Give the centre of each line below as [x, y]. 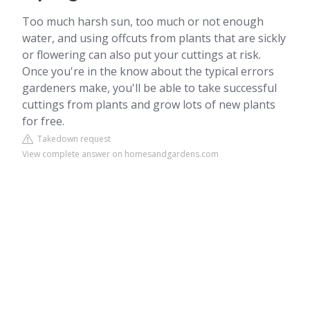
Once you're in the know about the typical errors [148, 71]
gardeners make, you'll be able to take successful [149, 88]
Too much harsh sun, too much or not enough [143, 21]
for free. [43, 121]
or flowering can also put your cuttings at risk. [142, 55]
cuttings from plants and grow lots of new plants [149, 104]
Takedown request [72, 139]
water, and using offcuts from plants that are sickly [154, 38]
